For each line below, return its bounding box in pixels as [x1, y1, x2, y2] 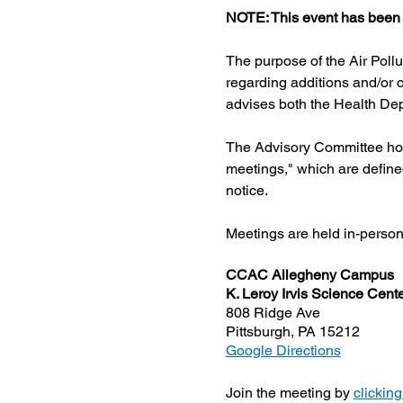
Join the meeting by [225, 384, 354, 401]
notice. [225, 182, 268, 199]
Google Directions [225, 342, 341, 359]
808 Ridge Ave [225, 304, 320, 321]
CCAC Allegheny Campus [225, 266, 394, 283]
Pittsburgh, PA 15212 [225, 323, 360, 340]
